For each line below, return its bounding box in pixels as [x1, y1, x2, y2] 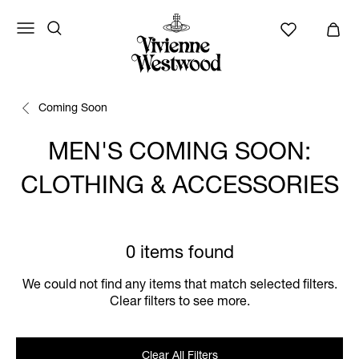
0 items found [125, 245, 234, 263]
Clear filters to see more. [109, 296, 250, 309]
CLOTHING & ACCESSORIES [20, 176, 339, 200]
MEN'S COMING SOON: [48, 143, 311, 167]
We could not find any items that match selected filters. [22, 280, 337, 292]
